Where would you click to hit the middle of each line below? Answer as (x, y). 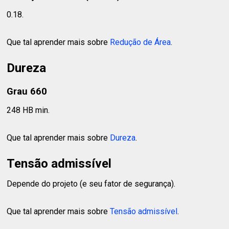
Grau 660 (27, 91)
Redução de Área (141, 42)
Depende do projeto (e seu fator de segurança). (91, 184)
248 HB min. (28, 110)
